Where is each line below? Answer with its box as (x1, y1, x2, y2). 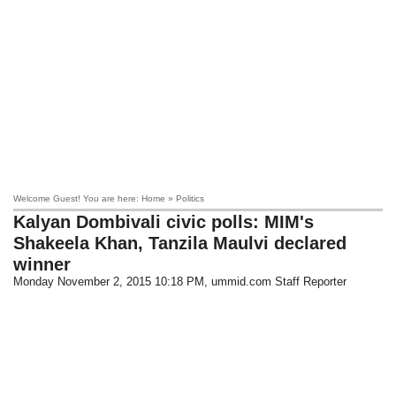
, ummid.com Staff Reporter (204, 275, 347, 288)
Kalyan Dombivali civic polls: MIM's (13, 212, 315, 232)
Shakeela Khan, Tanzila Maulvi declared (13, 233, 347, 253)
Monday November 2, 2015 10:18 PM (13, 275, 205, 288)
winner (13, 255, 72, 274)
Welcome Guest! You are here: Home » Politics (13, 194, 205, 203)
